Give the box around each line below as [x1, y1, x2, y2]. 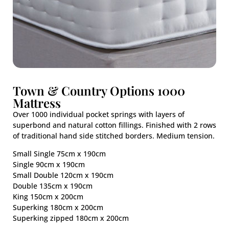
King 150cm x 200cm [13, 192, 83, 202]
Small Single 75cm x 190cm [13, 149, 106, 159]
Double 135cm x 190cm [13, 181, 93, 191]
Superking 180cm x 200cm [13, 202, 103, 213]
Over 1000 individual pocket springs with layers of [13, 109, 185, 119]
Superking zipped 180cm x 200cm [13, 213, 129, 223]
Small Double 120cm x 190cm [13, 170, 113, 180]
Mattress [13, 95, 61, 111]
